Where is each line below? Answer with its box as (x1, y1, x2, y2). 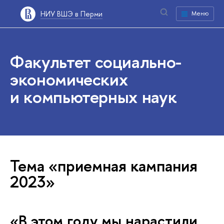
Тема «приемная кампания (10, 155, 197, 176)
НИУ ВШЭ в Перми (40, 8, 102, 18)
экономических (10, 67, 128, 91)
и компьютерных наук (10, 85, 177, 108)
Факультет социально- (10, 50, 181, 73)
